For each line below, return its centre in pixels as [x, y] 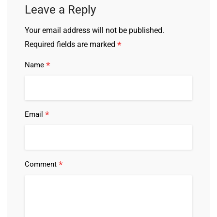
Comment [42, 164]
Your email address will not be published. [94, 30]
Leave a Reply [60, 9]
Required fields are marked [71, 44]
